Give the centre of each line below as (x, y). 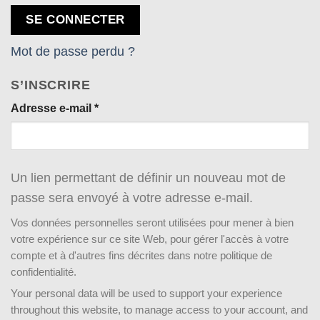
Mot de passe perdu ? (73, 52)
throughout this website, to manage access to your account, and (159, 310)
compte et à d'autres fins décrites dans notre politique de (141, 255)
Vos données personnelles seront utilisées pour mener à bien (152, 222)
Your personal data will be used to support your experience (146, 294)
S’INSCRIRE (51, 85)
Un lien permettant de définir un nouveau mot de (148, 177)
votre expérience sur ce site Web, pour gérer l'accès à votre (150, 239)
